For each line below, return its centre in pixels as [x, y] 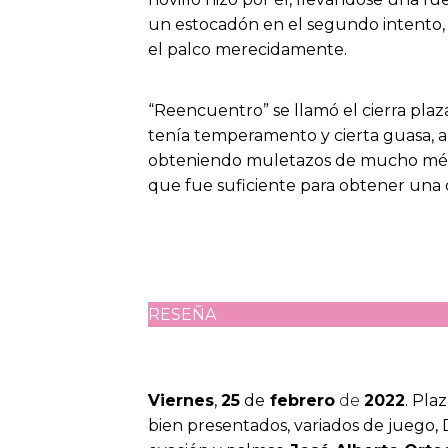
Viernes [181, 401]
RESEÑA [182, 315]
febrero [302, 401]
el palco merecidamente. [247, 50]
